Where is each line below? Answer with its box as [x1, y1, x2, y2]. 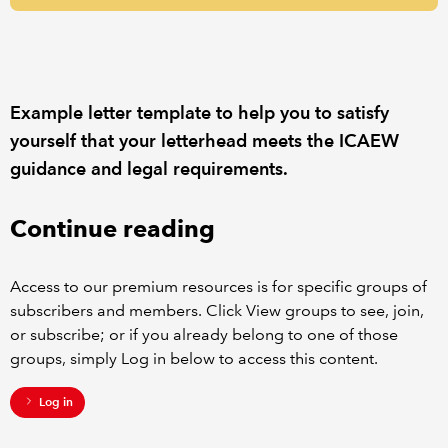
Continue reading [10, 214, 215, 244]
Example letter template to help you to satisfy [10, 102, 389, 124]
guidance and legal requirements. [10, 158, 288, 180]
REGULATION [15, 39, 94, 54]
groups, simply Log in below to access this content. [10, 349, 378, 369]
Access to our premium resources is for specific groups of [10, 277, 427, 297]
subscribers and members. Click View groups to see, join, [10, 301, 424, 321]
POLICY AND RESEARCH [15, 88, 158, 103]
